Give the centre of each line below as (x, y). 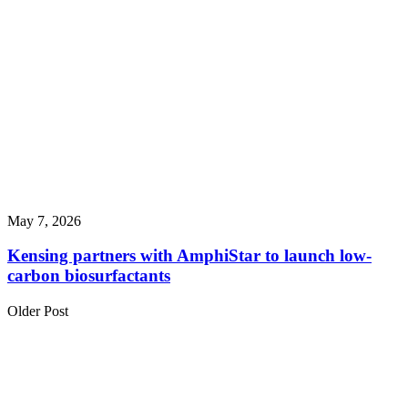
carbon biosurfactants (89, 276)
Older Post (38, 311)
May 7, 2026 (44, 220)
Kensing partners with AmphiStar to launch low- (189, 256)
